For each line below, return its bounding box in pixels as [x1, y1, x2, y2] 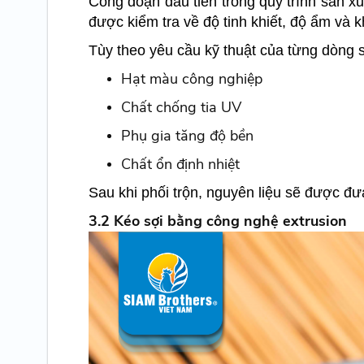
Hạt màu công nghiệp [120, 69, 262, 89]
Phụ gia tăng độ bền [120, 126, 253, 146]
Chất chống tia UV [120, 97, 241, 118]
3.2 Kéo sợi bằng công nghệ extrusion [88, 211, 347, 232]
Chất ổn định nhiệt [120, 154, 240, 175]
